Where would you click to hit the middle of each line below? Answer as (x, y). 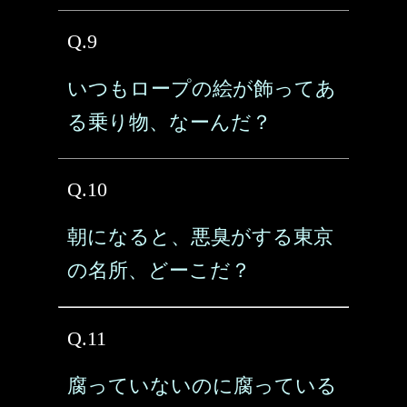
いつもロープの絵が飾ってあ (202, 89)
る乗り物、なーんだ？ (169, 122)
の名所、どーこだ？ (159, 270)
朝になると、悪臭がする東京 (200, 237)
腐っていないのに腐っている (202, 386)
